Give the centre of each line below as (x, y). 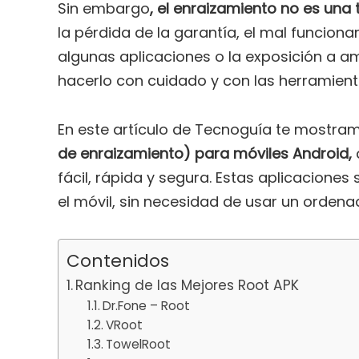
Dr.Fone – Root (146, 305)
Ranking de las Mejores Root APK (188, 285)
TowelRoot (138, 344)
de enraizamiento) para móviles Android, (205, 153)
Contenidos (118, 260)
